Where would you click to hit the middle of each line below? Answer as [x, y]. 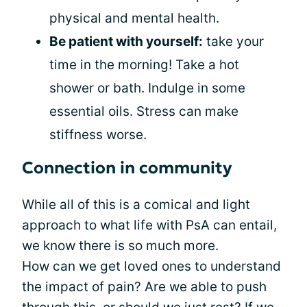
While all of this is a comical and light [136, 204]
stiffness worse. [98, 134]
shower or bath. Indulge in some [147, 88]
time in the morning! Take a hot [144, 64]
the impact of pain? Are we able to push [144, 286]
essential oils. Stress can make [144, 111]
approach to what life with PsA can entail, [149, 225]
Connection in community [127, 168]
